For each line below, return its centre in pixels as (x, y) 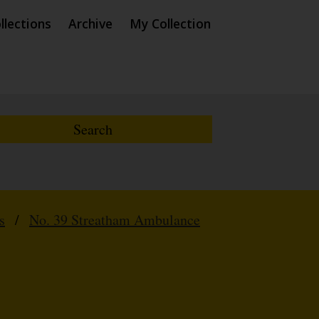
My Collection (170, 23)
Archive (90, 23)
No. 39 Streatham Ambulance (115, 220)
